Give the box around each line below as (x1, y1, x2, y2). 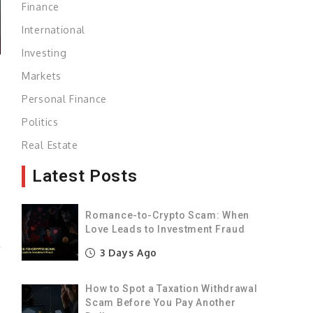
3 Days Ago (96, 246, 158, 259)
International (22, 23, 86, 36)
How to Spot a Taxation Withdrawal (85, 282, 258, 294)
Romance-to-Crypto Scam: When (85, 209, 249, 221)
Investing (22, 46, 67, 59)
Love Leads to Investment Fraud (85, 223, 245, 235)
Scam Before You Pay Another (85, 296, 236, 308)
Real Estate (22, 138, 78, 151)
